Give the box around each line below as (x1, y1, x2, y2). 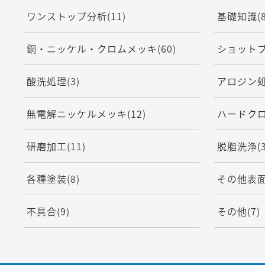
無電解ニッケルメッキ (26, 106, 127, 121)
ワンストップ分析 (26, 9, 107, 23)
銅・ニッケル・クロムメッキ (26, 41, 157, 56)
